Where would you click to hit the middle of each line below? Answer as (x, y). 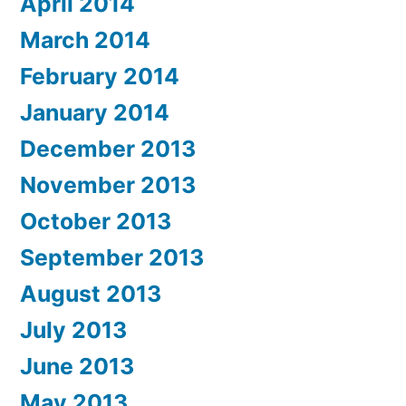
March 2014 (85, 40)
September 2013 (112, 258)
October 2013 (96, 222)
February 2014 (100, 77)
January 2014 (95, 113)
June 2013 (77, 367)
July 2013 (73, 330)
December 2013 (108, 149)
